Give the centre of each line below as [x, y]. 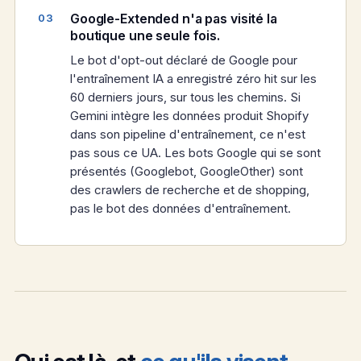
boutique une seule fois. [145, 36]
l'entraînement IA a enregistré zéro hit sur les [193, 79]
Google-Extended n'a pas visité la [174, 19]
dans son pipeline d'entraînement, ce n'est [188, 135]
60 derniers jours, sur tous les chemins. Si [185, 98]
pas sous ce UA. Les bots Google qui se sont [195, 153]
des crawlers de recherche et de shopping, [190, 190]
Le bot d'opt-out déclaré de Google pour [184, 60]
